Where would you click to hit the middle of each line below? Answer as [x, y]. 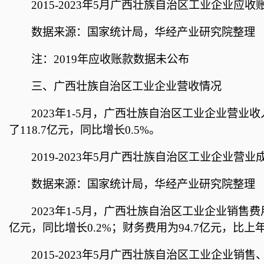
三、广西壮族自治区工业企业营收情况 [127, 86]
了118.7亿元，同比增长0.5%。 [85, 130]
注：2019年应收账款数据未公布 [110, 59]
